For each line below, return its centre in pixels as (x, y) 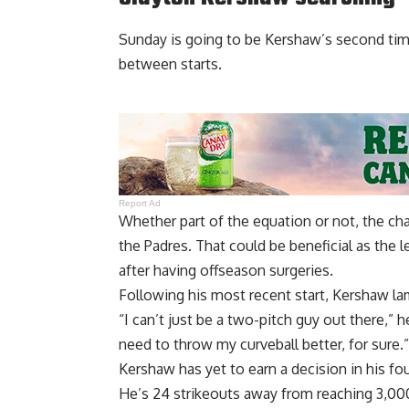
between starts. (170, 64)
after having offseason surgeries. (226, 271)
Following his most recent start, (225, 295)
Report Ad (140, 204)
